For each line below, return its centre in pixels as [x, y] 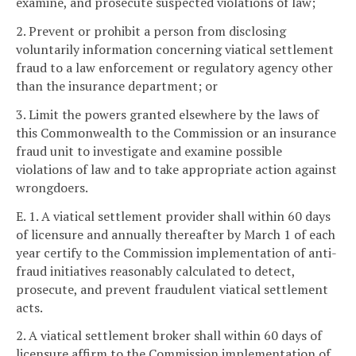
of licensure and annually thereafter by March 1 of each [176, 234]
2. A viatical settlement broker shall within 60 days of [169, 336]
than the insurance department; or [117, 86]
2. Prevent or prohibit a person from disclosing [151, 31]
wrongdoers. [52, 187]
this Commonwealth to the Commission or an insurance [176, 132]
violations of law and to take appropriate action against [176, 169]
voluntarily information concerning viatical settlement [175, 50]
